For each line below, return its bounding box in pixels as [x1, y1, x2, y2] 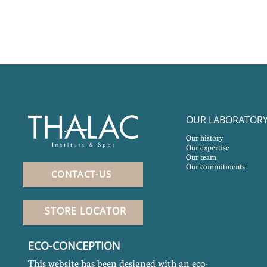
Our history [186, 133, 223, 142]
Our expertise [186, 142, 229, 152]
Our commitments [186, 162, 245, 171]
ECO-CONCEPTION [28, 238, 120, 253]
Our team [186, 152, 216, 162]
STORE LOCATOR [45, 204, 126, 218]
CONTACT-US [51, 168, 111, 180]
